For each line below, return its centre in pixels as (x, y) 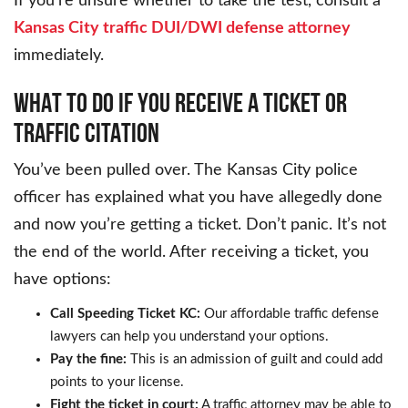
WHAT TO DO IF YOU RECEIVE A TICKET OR (180, 103)
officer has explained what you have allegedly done (198, 198)
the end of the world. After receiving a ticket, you (191, 253)
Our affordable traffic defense (291, 314)
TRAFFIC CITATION (87, 133)
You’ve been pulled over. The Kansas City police (186, 171)
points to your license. (117, 382)
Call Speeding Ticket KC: (127, 314)
